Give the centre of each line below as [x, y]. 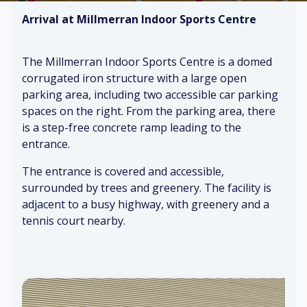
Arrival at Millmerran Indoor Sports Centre [139, 19]
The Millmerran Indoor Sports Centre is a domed [147, 62]
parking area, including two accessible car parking [150, 95]
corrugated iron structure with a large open [134, 78]
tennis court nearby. [74, 221]
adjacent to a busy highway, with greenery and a [146, 204]
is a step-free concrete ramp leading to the [132, 127]
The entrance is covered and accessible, [123, 171]
